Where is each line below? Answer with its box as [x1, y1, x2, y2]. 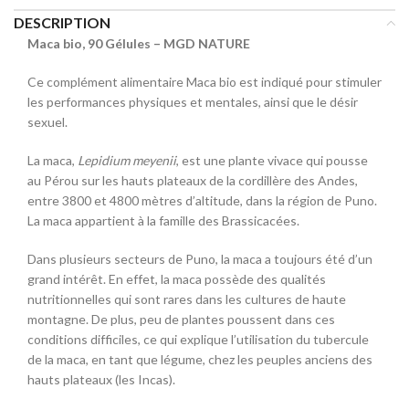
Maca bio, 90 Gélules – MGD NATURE [27, 36, 250, 51]
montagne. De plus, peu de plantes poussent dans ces [27, 311, 335, 327]
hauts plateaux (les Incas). [27, 372, 175, 387]
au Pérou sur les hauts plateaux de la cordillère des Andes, [27, 173, 358, 188]
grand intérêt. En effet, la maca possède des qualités [27, 271, 326, 287]
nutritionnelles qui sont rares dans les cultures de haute [27, 291, 346, 307]
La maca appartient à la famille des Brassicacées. [27, 213, 299, 228]
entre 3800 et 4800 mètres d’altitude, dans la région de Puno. [27, 193, 377, 208]
